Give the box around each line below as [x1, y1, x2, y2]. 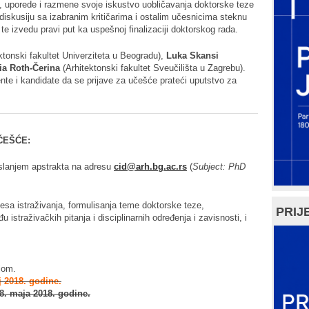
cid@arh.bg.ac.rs [114, 161, 187, 172]
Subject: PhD [192, 161, 246, 172]
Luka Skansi [166, 50, 219, 61]
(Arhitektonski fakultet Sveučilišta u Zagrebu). [60, 62, 246, 73]
